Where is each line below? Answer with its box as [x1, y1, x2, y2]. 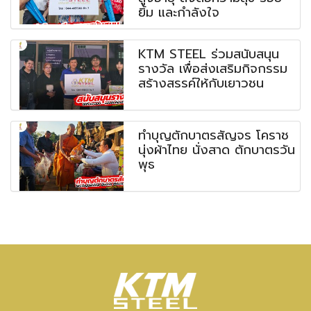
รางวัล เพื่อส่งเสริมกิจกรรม [138, 58, 288, 78]
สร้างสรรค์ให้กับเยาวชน [138, 73, 264, 93]
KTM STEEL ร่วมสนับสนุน [138, 44, 280, 64]
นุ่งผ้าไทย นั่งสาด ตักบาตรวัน [138, 140, 296, 160]
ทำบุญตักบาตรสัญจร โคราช [138, 125, 289, 145]
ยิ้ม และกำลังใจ [138, 2, 220, 22]
